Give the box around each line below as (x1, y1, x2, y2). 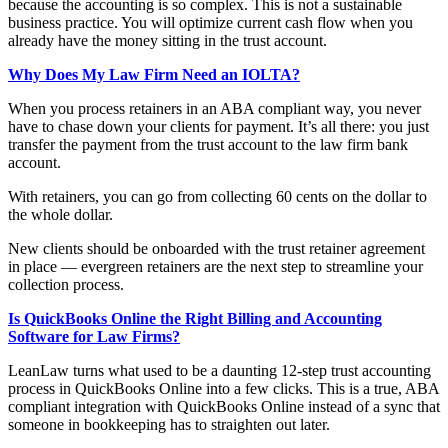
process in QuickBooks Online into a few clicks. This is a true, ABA (8, 379, 439, 397)
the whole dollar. (8, 205, 113, 223)
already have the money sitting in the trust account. (8, 31, 327, 49)
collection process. (8, 275, 124, 293)
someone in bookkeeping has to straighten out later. (8, 415, 334, 433)
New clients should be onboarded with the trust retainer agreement (8, 239, 425, 257)
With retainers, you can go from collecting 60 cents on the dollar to (8, 187, 427, 205)
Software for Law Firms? (8, 327, 180, 345)
